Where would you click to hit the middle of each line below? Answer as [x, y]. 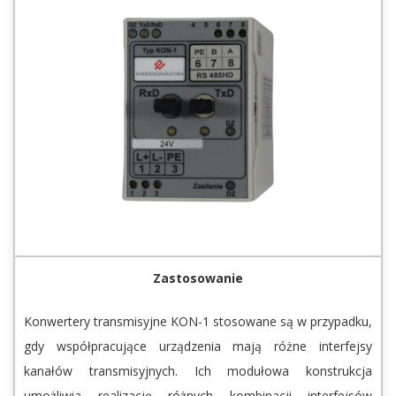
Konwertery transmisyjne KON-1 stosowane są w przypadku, [198, 322]
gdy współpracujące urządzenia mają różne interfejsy [198, 346]
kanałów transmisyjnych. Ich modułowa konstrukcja [198, 371]
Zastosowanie [198, 278]
